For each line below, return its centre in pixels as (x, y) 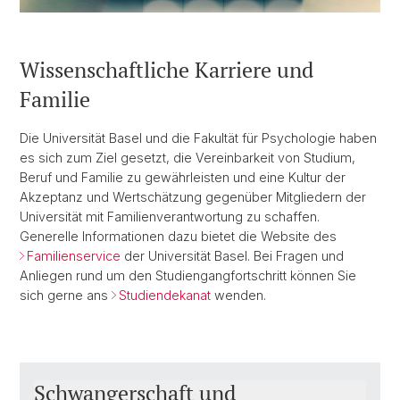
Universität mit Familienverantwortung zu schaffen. (170, 217)
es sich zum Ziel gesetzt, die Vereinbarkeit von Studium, (187, 158)
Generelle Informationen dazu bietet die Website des (178, 237)
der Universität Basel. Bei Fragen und (232, 256)
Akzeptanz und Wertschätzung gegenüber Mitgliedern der (193, 197)
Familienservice (74, 256)
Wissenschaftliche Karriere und (167, 70)
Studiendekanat (165, 296)
